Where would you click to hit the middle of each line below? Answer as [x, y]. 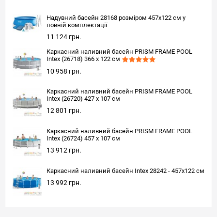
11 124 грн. [64, 37]
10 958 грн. [64, 71]
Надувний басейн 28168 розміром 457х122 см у [116, 18]
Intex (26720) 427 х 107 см [83, 99]
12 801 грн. [64, 111]
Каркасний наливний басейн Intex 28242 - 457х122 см [125, 171]
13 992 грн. [64, 183]
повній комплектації [77, 25]
